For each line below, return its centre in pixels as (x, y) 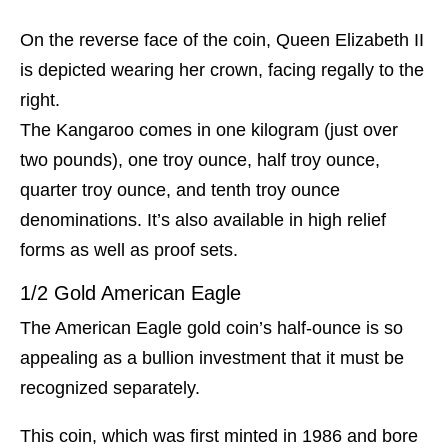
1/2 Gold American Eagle (130, 293)
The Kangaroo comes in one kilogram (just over (209, 130)
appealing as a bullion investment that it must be (212, 358)
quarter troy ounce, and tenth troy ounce (180, 190)
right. (40, 100)
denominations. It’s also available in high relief (203, 220)
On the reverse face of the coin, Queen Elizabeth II (222, 40)
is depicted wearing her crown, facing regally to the (222, 70)
